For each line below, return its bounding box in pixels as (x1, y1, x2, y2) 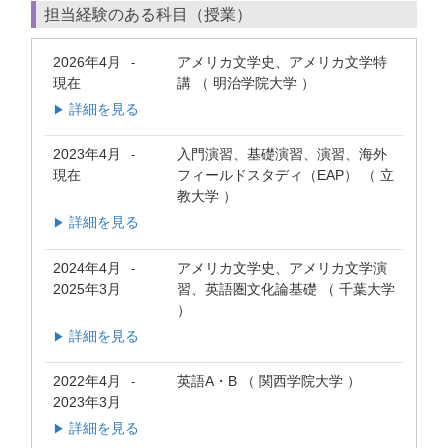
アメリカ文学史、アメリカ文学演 (177, 259, 387, 276)
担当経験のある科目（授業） (44, 6, 252, 24)
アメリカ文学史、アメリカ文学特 (177, 54, 387, 71)
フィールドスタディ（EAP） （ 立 (177, 167, 394, 184)
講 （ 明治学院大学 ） (177, 75, 315, 92)
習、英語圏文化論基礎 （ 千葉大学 (177, 280, 395, 297)
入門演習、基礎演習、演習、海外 (177, 146, 387, 163)
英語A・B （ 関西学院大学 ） (177, 372, 361, 389)
